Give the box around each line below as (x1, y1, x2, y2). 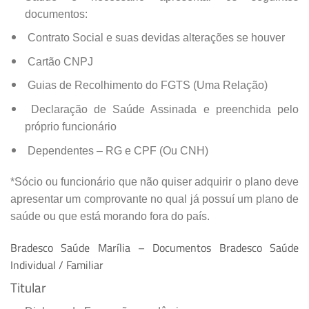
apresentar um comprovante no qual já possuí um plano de (10, 193, 299, 206)
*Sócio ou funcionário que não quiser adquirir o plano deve (10, 176, 299, 188)
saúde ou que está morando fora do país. (10, 210, 210, 223)
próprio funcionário (24, 120, 117, 132)
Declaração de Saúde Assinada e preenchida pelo (24, 103, 299, 115)
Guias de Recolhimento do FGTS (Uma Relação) (24, 79, 268, 92)
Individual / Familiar (10, 257, 103, 274)
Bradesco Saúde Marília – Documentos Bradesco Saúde (10, 239, 299, 257)
